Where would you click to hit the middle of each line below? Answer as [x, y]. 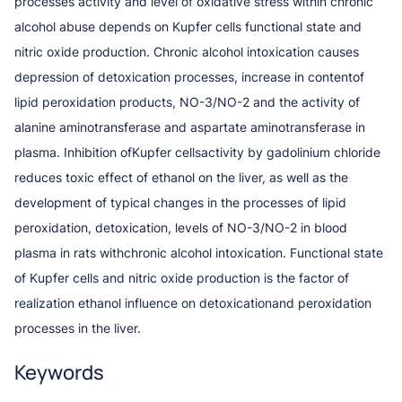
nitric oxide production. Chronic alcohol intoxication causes [187, 51]
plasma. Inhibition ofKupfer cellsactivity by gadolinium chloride [197, 152]
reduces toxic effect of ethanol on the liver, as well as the [181, 177]
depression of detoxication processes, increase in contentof [189, 76]
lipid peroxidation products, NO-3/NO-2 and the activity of [187, 101]
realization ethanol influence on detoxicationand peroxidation [193, 302]
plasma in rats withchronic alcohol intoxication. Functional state [199, 252]
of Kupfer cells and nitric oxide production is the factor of [182, 277]
